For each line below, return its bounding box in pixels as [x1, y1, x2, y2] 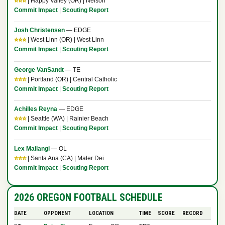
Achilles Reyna [14, 105, 57, 113]
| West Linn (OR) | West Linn [26, 36, 104, 44]
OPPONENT [43, 209, 71, 216]
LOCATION [88, 209, 114, 216]
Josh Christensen [14, 27, 65, 34]
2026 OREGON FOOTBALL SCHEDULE [14, 191, 163, 204]
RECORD [182, 209, 203, 216]
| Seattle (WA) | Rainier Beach [26, 115, 108, 123]
